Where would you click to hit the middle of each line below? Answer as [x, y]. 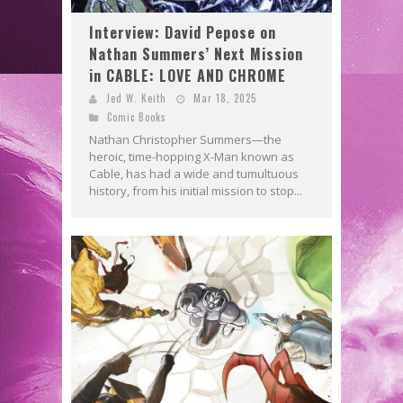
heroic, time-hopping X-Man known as [192, 156]
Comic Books [137, 116]
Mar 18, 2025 [225, 98]
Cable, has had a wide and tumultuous [194, 173]
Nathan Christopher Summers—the [185, 139]
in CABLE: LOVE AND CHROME [188, 75]
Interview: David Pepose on [183, 32]
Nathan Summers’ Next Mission [196, 54]
